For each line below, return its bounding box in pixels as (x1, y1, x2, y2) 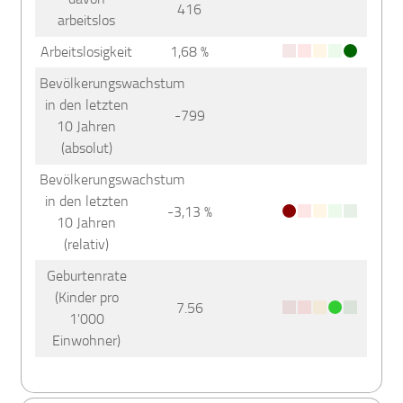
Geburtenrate (46, 266, 127, 284)
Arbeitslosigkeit (40, 42, 133, 60)
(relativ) (64, 235, 110, 253)
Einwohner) (52, 331, 121, 349)
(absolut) (60, 139, 112, 157)
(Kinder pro (54, 288, 119, 306)
